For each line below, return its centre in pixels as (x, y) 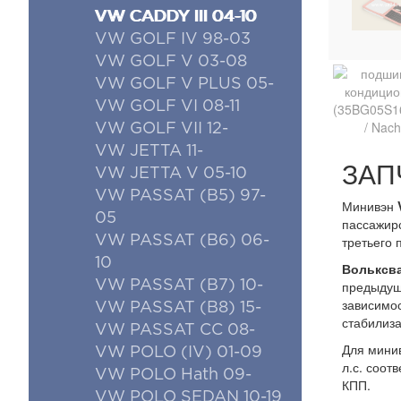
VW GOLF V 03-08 (171, 62)
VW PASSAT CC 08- (175, 330)
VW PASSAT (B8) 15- (178, 308)
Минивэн (368, 206)
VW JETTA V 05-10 (171, 174)
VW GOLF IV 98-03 (173, 39)
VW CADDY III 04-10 (176, 17)
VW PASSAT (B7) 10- (179, 286)
